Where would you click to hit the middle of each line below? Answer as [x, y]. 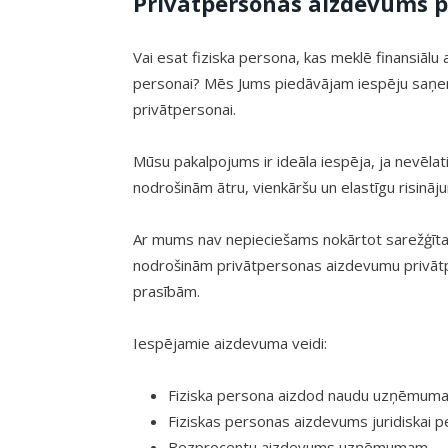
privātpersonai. [184, 108]
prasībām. [166, 291]
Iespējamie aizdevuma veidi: [230, 343]
